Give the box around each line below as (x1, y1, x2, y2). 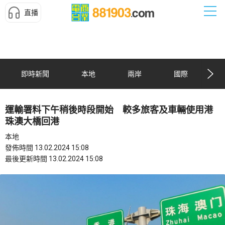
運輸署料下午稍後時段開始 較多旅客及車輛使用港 (5, 104, 213, 115)
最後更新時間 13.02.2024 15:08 (5, 155, 103, 163)
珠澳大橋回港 (5, 116, 59, 127)
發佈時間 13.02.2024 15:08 (5, 144, 89, 152)
